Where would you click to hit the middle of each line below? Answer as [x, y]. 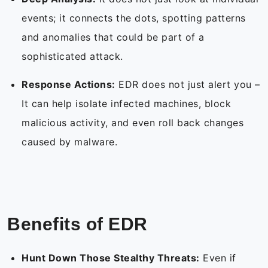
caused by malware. [71, 142]
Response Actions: [68, 85]
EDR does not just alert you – [188, 85]
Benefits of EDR [80, 224]
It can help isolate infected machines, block [126, 104]
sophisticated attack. [74, 57]
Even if [218, 258]
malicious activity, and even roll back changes [133, 123]
